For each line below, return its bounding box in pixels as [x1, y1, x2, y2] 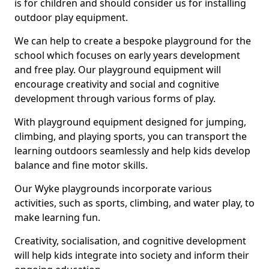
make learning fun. [14, 211, 100, 224]
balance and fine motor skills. [14, 159, 148, 172]
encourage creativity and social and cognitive [14, 77, 219, 91]
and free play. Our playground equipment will [14, 63, 221, 76]
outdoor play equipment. [14, 11, 128, 24]
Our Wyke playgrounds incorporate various [14, 182, 212, 195]
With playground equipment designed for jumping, [14, 115, 246, 128]
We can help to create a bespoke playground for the [14, 34, 251, 47]
